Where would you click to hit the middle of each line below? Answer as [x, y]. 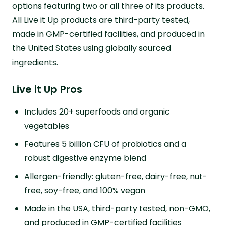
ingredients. [35, 62]
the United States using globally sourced [92, 48]
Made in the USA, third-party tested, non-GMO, [117, 208]
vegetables [47, 126]
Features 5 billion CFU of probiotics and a [105, 144]
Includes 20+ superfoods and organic [97, 111]
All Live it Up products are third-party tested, [101, 20]
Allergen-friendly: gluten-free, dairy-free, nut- [116, 176]
